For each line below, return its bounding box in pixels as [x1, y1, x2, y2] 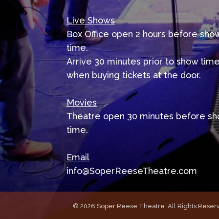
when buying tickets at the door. [66, 70, 201, 80]
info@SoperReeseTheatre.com [66, 166, 197, 176]
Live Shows [66, 15, 115, 25]
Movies [66, 97, 97, 108]
